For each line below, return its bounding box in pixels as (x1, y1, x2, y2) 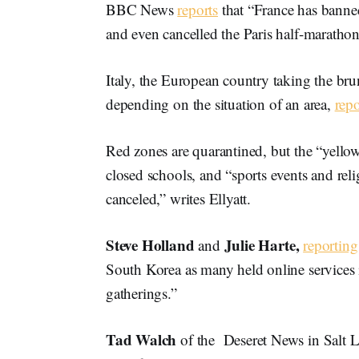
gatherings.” (106, 282, 177, 303)
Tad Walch (106, 328, 177, 350)
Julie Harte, (224, 233, 300, 256)
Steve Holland (106, 233, 195, 256)
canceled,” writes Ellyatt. (106, 188, 252, 208)
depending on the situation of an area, (106, 93, 335, 114)
